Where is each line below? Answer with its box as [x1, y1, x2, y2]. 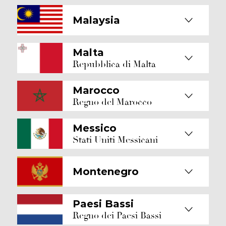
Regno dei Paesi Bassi [73, 209, 161, 221]
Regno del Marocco [73, 96, 152, 108]
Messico [73, 122, 117, 134]
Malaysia [73, 14, 120, 26]
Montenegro [73, 165, 139, 178]
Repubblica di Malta [73, 58, 156, 70]
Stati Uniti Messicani [73, 134, 158, 146]
